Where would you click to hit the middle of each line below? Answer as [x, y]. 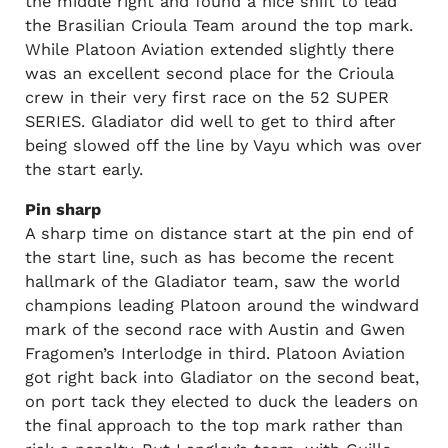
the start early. [83, 169]
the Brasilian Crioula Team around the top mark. [218, 25]
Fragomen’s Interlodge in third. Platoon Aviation [214, 354]
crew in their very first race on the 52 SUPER [206, 97]
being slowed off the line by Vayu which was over [223, 145]
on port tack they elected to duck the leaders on [221, 402]
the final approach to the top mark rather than [213, 426]
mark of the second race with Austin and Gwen [214, 330]
